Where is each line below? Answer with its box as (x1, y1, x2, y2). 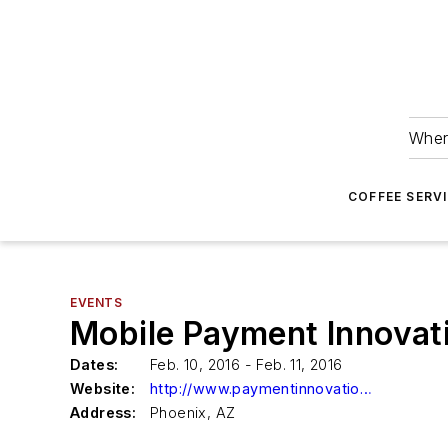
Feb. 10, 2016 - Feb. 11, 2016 (150, 356, 343, 373)
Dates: (70, 356, 119, 373)
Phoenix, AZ (150, 404, 236, 421)
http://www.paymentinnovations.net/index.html (359, 380, 372, 397)
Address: (70, 404, 137, 421)
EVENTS (70, 295, 123, 310)
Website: (70, 380, 136, 397)
